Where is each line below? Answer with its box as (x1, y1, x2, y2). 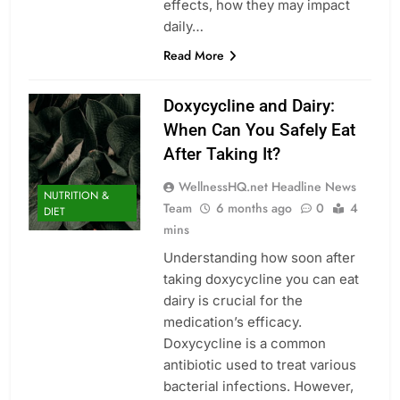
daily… (162, 17, 204, 35)
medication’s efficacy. (162, 312, 302, 330)
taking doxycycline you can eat (162, 270, 359, 287)
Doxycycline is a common (162, 334, 326, 352)
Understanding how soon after (162, 248, 355, 266)
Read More (162, 46, 224, 64)
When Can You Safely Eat (162, 119, 355, 140)
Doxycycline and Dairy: (162, 95, 335, 116)
